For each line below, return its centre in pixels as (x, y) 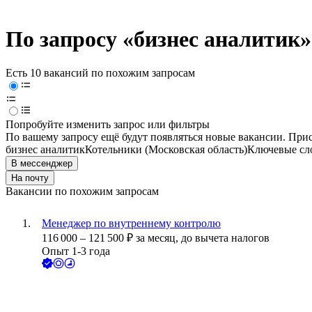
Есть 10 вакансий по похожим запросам (100, 73)
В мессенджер (42, 164)
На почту (30, 178)
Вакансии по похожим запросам (82, 192)
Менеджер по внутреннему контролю (131, 224)
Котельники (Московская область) (166, 150)
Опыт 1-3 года (76, 251)
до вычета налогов (225, 238)
